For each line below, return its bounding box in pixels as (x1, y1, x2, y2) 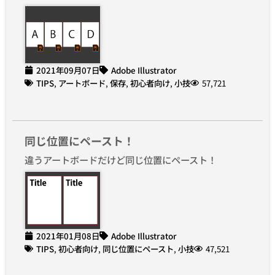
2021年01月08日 (36, 229, 99, 242)
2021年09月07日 (36, 63, 99, 76)
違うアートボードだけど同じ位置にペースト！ (25, 152, 217, 166)
